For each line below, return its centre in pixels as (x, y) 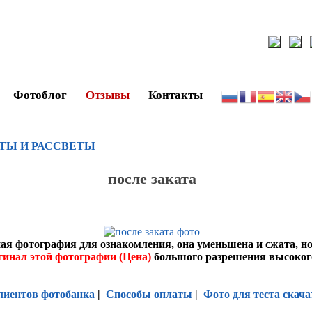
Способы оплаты (149, 295)
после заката (152, 178)
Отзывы (108, 95)
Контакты (175, 95)
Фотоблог (40, 95)
